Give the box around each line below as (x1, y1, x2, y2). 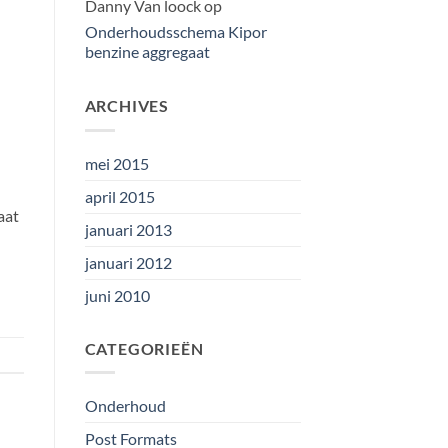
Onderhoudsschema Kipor (84, 22, 267, 42)
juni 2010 (84, 285, 150, 305)
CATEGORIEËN (84, 338, 204, 358)
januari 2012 (84, 252, 172, 272)
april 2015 (84, 186, 155, 206)
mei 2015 (84, 153, 149, 173)
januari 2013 (84, 219, 172, 239)
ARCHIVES (84, 96, 169, 116)
